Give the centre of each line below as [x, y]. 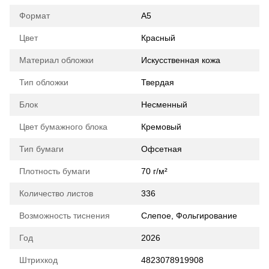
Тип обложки [44, 83]
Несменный [164, 105]
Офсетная [162, 149]
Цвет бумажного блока [63, 127]
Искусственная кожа [181, 60]
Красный [158, 38]
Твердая [158, 83]
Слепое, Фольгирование [189, 216]
